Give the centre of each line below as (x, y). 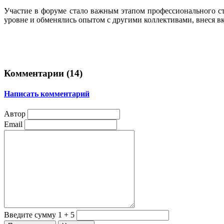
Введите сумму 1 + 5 (39, 215)
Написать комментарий (47, 93)
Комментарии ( (37, 73)
